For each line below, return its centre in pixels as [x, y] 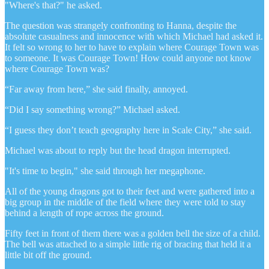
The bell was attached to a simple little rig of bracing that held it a [128, 244]
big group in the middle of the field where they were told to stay [125, 202]
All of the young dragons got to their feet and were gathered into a [130, 191]
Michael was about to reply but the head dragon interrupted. [118, 150]
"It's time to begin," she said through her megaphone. [105, 171]
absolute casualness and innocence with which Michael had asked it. [134, 36]
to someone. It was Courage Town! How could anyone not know [128, 58]
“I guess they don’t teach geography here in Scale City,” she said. [128, 130]
